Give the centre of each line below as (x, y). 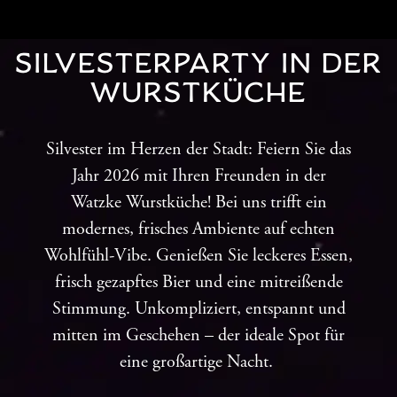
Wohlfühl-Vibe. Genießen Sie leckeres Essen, (198, 256)
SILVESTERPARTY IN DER (198, 62)
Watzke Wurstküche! (143, 203)
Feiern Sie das (302, 150)
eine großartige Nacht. (198, 362)
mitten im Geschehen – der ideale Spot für (198, 336)
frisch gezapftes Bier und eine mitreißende (198, 283)
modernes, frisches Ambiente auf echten (198, 230)
